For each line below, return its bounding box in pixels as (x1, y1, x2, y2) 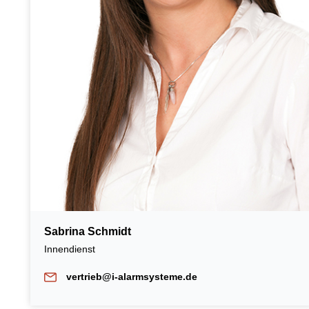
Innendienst (44, 243, 98, 255)
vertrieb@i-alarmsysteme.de (66, 270, 197, 282)
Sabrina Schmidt (44, 225, 131, 237)
